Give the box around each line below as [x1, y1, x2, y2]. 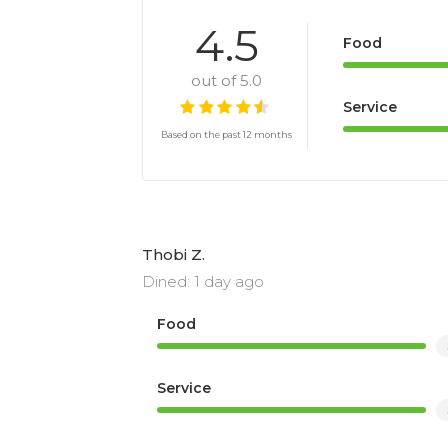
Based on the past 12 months [161, 129, 292, 141]
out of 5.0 [191, 71, 262, 91]
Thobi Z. [142, 244, 205, 264]
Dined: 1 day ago [142, 271, 264, 291]
